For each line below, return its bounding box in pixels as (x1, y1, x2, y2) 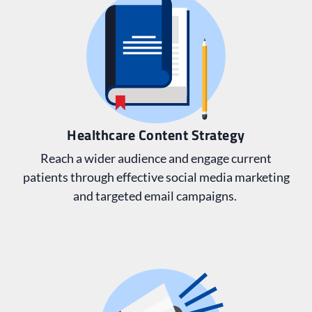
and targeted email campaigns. (73, 188, 239, 204)
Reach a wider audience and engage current (40, 150, 272, 166)
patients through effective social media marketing (22, 169, 290, 185)
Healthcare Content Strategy (67, 124, 245, 146)
